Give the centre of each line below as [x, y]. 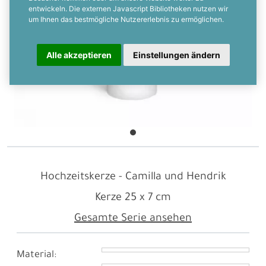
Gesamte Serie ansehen [133, 219]
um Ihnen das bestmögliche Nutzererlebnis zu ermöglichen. [126, 19]
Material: [37, 255]
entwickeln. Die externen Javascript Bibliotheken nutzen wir [128, 9]
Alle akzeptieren [79, 55]
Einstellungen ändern [176, 55]
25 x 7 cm [148, 198]
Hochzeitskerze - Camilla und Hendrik [133, 177]
